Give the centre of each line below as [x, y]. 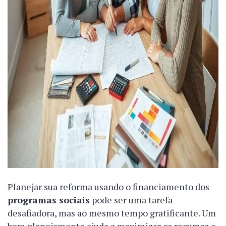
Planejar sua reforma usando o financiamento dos [108, 187]
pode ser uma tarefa [131, 200]
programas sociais [49, 200]
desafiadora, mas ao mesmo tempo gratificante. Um [112, 213]
